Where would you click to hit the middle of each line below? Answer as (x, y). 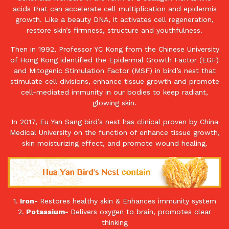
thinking (114, 223)
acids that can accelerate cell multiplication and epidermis (114, 9)
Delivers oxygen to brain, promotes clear (141, 212)
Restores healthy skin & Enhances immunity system (128, 201)
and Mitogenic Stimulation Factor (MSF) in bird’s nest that (114, 71)
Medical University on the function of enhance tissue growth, (114, 133)
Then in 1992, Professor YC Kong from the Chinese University (114, 49)
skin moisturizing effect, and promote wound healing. (114, 143)
